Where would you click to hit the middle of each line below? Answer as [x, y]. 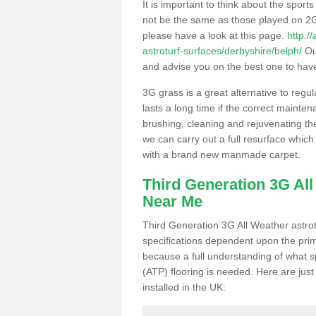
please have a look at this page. [215, 35]
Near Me [172, 201]
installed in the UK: [184, 287]
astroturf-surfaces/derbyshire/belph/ [222, 50]
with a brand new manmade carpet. [221, 154]
